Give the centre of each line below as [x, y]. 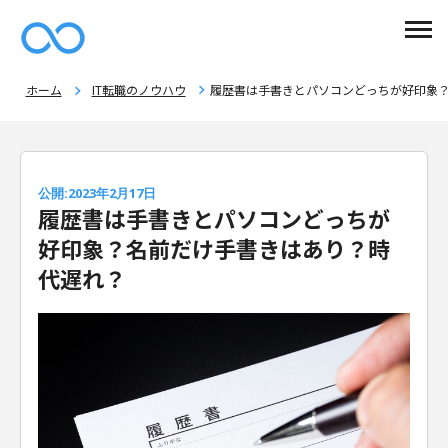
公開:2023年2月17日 [99, 193]
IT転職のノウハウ [138, 89]
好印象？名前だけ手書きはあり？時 [214, 248]
